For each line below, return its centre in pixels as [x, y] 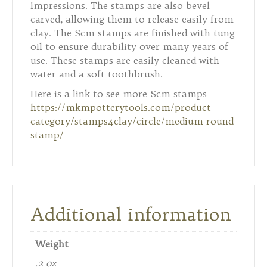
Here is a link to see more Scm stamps [119, 93]
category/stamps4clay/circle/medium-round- [133, 121]
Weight [52, 243]
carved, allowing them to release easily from [132, 19]
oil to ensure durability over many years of [129, 46]
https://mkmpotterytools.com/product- [122, 107]
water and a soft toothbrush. [97, 74]
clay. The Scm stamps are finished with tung [133, 32]
